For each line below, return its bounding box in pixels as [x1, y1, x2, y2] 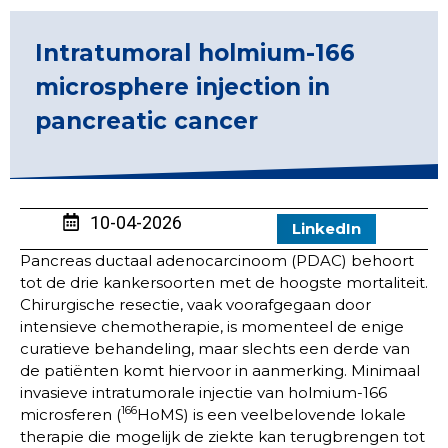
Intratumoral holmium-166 [35, 39, 355, 68]
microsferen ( [20, 404, 121, 424]
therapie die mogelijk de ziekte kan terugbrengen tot [20, 426, 425, 446]
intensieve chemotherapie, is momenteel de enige [20, 316, 404, 336]
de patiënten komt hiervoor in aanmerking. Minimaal [20, 360, 420, 380]
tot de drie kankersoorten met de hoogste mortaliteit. [20, 272, 428, 292]
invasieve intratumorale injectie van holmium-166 [20, 382, 387, 402]
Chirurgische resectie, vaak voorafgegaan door [20, 294, 371, 314]
